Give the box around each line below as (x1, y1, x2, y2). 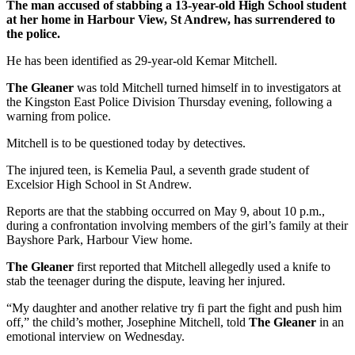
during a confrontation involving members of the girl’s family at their (6, 218, 348, 232)
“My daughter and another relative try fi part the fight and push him (6, 300, 342, 315)
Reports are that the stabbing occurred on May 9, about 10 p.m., (6, 204, 325, 218)
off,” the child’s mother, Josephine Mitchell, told (6, 315, 249, 329)
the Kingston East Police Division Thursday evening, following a (6, 94, 332, 109)
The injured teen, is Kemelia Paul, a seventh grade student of (6, 162, 309, 177)
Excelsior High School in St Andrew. (6, 177, 192, 191)
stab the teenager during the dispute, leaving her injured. (6, 273, 285, 288)
